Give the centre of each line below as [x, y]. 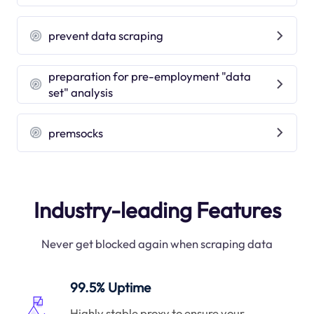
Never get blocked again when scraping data [157, 244]
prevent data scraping [106, 36]
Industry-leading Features [157, 210]
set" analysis [81, 93]
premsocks [76, 132]
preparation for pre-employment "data [150, 76]
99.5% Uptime [111, 288]
